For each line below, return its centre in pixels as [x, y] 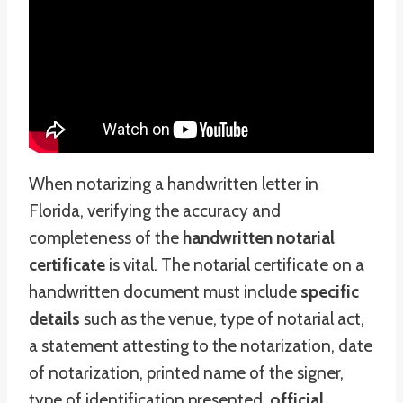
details [54, 319]
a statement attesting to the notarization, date [201, 346]
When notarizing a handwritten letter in [174, 184]
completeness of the [106, 238]
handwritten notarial [259, 238]
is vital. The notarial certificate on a [235, 265]
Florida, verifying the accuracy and [155, 211]
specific [330, 292]
